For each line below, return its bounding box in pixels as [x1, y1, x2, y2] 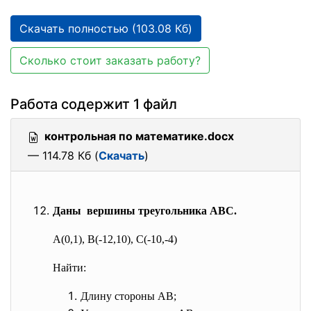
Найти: [53, 262, 86, 274]
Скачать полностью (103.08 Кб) [19, 22, 192, 35]
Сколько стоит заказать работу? [19, 53, 201, 67]
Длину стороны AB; [81, 290, 176, 302]
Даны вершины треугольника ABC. [53, 205, 237, 217]
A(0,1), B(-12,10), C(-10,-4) [53, 233, 177, 245]
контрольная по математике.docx [44, 129, 234, 143]
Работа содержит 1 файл [10, 96, 177, 112]
